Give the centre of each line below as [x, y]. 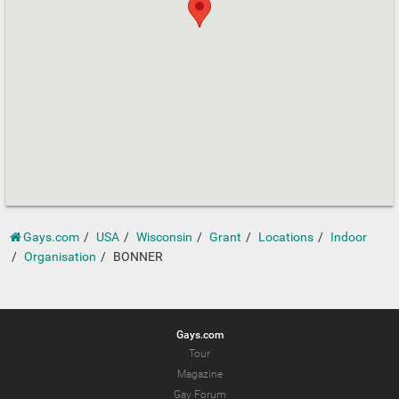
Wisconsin [164, 237]
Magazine [199, 375]
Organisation [60, 257]
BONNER [138, 257]
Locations [286, 237]
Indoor [349, 237]
